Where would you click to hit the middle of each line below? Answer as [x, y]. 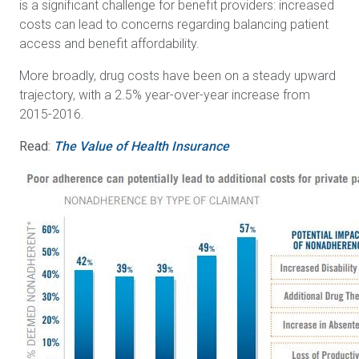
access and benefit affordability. [109, 44]
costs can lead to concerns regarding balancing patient [174, 24]
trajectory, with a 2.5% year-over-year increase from [165, 95]
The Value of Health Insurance [141, 146]
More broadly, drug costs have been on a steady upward [177, 76]
